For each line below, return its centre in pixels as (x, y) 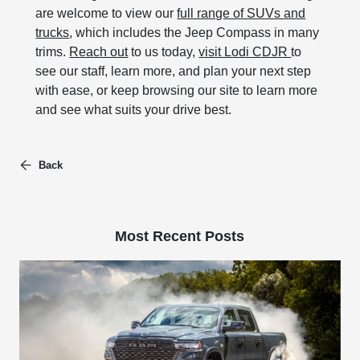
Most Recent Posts (180, 237)
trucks (53, 33)
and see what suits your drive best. (134, 110)
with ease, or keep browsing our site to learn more (177, 91)
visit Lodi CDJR (245, 52)
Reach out (99, 52)
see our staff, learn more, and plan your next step (174, 72)
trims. (53, 52)
